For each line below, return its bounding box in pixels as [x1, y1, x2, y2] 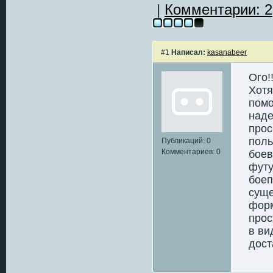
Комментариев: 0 [161, 147, 221, 156]
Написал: [171, 48, 205, 57]
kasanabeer [207, 48, 247, 57]
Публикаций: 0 [161, 136, 211, 145]
